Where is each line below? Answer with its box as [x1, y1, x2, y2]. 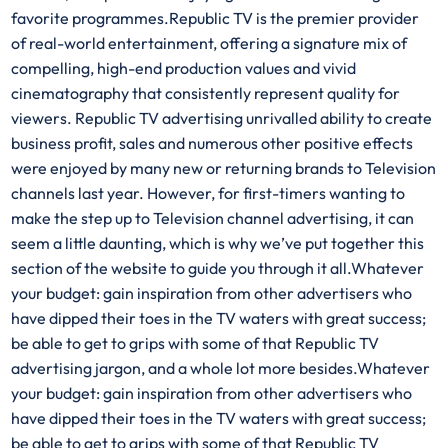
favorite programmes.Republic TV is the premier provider [11, 7, 420, 28]
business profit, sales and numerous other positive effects [11, 132, 414, 153]
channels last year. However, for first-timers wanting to [11, 182, 406, 203]
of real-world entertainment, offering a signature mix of [11, 32, 408, 53]
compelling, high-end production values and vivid [11, 57, 357, 78]
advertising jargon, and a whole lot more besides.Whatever [11, 357, 431, 378]
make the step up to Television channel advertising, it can [11, 207, 415, 228]
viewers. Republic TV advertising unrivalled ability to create [11, 107, 433, 128]
